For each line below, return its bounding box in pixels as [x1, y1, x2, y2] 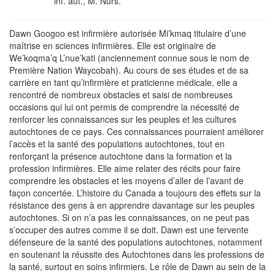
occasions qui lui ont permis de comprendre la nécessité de [9, 101, 239, 114]
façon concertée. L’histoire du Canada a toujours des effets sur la [9, 187, 261, 199]
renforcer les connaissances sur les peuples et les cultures [9, 113, 236, 126]
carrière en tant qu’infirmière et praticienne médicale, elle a [9, 76, 238, 89]
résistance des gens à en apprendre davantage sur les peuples [9, 199, 255, 212]
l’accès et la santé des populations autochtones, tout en [9, 137, 225, 150]
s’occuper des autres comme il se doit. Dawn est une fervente [9, 223, 249, 236]
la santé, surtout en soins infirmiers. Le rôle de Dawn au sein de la [9, 260, 266, 273]
